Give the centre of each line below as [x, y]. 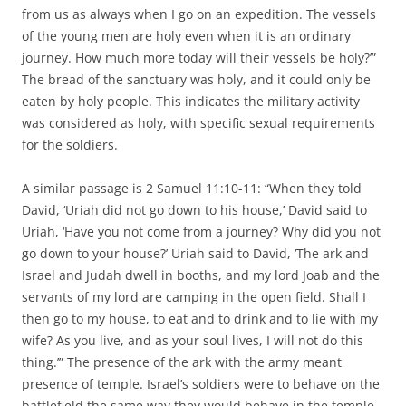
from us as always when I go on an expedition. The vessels [199, 14]
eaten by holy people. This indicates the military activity [191, 101]
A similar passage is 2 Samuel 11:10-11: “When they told [192, 188]
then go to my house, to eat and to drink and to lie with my [200, 318]
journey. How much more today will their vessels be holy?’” [199, 57]
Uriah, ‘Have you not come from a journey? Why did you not [201, 231]
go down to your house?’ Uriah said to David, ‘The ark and [195, 253]
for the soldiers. [70, 144]
